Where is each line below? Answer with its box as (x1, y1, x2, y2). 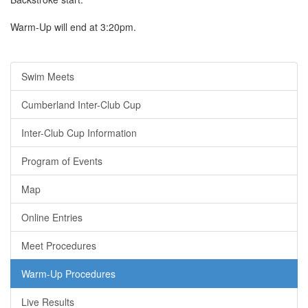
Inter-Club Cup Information (21, 126, 137, 140)
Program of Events (21, 154, 102, 168)
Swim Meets (21, 69, 74, 83)
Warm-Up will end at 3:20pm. (10, 20, 136, 34)
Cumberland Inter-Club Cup (21, 98, 141, 111)
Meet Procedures (21, 239, 96, 252)
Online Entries (21, 210, 82, 224)
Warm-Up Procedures (21, 267, 115, 280)
